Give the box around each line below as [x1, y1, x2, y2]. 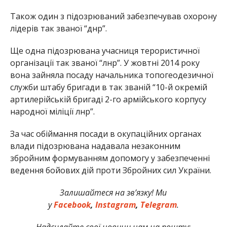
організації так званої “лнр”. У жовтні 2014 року [10, 57, 200, 68]
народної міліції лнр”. [10, 106, 95, 117]
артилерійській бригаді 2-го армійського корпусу [10, 94, 206, 105]
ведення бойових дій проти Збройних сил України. [10, 165, 211, 176]
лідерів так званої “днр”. [10, 23, 107, 34]
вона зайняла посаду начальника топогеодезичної [10, 69, 213, 81]
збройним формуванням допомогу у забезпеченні [10, 153, 210, 164]
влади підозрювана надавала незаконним [10, 140, 180, 152]
